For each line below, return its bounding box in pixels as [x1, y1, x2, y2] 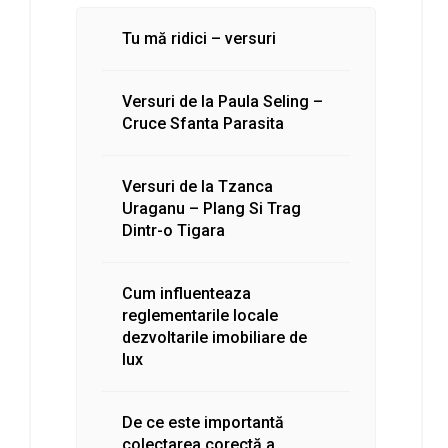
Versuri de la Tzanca [122, 176, 273, 196]
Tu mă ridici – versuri [122, 28, 276, 48]
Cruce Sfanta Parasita [122, 113, 284, 133]
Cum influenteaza [122, 283, 251, 303]
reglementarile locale [122, 305, 278, 325]
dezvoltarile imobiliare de [122, 327, 307, 347]
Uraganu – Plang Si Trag [122, 198, 301, 218]
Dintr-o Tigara [122, 220, 225, 240]
